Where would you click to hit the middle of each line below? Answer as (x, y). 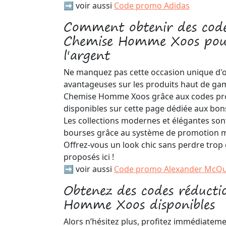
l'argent (87, 55)
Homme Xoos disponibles (139, 204)
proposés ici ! (89, 157)
